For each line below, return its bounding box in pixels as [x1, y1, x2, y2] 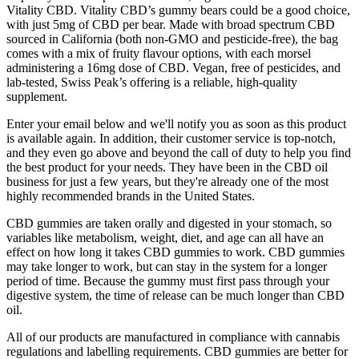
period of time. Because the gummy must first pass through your [6, 274, 329, 288]
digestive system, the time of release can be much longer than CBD [6, 288, 345, 303]
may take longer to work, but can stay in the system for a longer [6, 260, 327, 274]
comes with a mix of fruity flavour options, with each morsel [6, 46, 311, 61]
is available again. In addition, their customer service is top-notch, [6, 131, 336, 146]
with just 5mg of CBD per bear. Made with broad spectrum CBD [6, 18, 335, 32]
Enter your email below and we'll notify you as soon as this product [6, 117, 346, 131]
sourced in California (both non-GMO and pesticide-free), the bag [6, 32, 338, 46]
